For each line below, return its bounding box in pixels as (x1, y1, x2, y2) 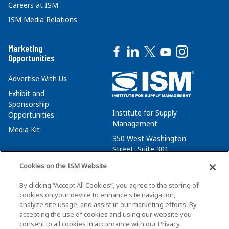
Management (112, 118, 157, 128)
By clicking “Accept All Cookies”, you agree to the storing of (19, 180, 199, 190)
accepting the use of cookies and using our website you (19, 210, 192, 219)
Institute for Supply (112, 107, 177, 118)
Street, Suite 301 (112, 144, 169, 154)
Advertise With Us (8, 74, 67, 84)
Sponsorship (8, 99, 49, 109)
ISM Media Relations (8, 15, 77, 25)
